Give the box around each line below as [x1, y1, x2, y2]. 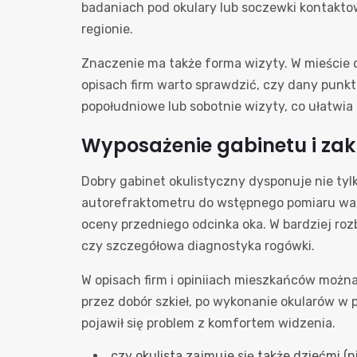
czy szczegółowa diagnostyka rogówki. [81, 238, 315, 253]
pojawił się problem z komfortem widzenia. [81, 316, 335, 331]
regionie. [81, 22, 133, 37]
